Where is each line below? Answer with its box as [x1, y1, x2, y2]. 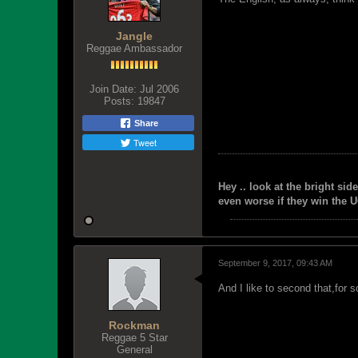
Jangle [116, 30, 153, 42]
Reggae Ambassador [86, 42, 182, 54]
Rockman [109, 319, 160, 332]
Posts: [103, 95, 134, 107]
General [116, 344, 153, 356]
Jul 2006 [140, 83, 179, 95]
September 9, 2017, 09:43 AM [218, 258, 332, 268]
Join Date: [89, 83, 137, 95]
